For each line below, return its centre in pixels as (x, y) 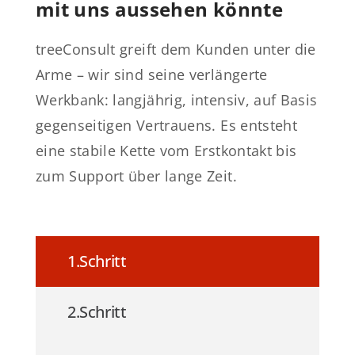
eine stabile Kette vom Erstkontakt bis (166, 151)
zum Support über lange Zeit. (136, 176)
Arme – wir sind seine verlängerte (151, 75)
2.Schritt (97, 312)
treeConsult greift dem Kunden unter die (176, 50)
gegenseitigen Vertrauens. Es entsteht (166, 126)
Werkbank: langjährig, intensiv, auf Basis (176, 100)
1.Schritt (97, 261)
